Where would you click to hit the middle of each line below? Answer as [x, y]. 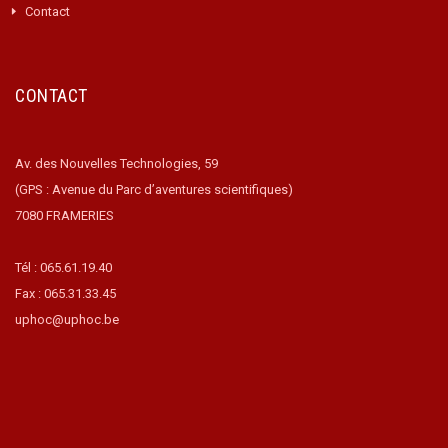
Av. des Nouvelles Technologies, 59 [116, 163]
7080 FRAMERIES [64, 215]
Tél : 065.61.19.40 [63, 267]
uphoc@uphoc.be [67, 319]
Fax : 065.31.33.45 [65, 293]
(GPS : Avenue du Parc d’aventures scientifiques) [154, 189]
